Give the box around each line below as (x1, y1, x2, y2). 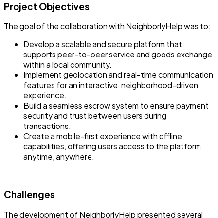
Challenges (4, 189, 55, 200)
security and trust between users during (23, 110, 166, 121)
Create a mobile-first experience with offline (23, 131, 182, 142)
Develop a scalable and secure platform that (23, 39, 182, 50)
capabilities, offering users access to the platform (23, 141, 201, 152)
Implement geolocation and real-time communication (23, 70, 213, 80)
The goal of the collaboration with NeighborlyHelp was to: (4, 21, 211, 32)
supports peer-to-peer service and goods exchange (23, 49, 212, 60)
